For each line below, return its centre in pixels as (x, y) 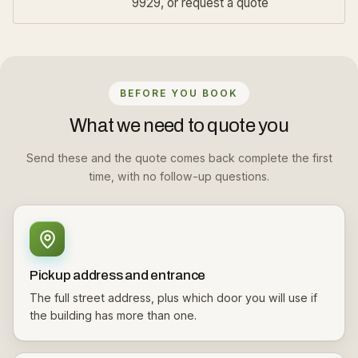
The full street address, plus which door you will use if (173, 298)
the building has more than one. (113, 315)
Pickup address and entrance (118, 275)
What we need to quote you (179, 125)
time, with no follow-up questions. (179, 176)
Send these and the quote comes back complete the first (179, 158)
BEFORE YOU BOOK (179, 93)
